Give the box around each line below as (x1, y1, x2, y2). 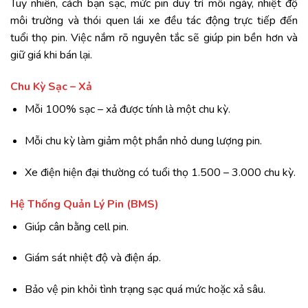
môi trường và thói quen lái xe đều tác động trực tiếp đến (10, 13, 298, 29)
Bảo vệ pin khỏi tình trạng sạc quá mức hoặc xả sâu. (24, 282, 265, 298)
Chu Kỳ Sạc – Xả (10, 79, 92, 95)
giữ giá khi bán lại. (10, 47, 92, 63)
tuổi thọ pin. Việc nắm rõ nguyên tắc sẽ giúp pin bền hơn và (10, 30, 298, 46)
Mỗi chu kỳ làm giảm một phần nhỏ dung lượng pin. (24, 133, 262, 148)
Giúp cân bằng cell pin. (24, 219, 129, 234)
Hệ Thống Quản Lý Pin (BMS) (10, 196, 159, 212)
